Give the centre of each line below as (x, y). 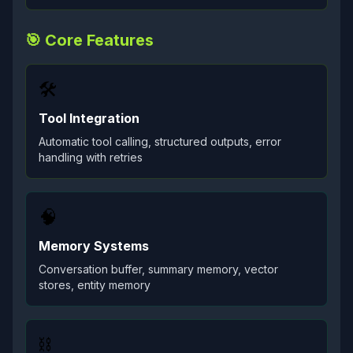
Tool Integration (89, 118)
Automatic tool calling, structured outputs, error (160, 141)
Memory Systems (94, 246)
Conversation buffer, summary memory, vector (158, 269)
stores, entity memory (95, 285)
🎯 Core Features (89, 40)
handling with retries (91, 157)
